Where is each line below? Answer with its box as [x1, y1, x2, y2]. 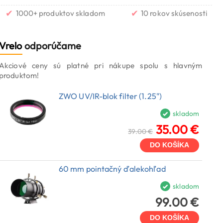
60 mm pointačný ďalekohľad [59, 164, 166, 174]
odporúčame [22, 39, 82, 52]
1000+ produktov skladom [15, 8, 105, 18]
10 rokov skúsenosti [141, 8, 207, 18]
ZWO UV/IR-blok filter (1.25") [59, 91, 162, 102]
